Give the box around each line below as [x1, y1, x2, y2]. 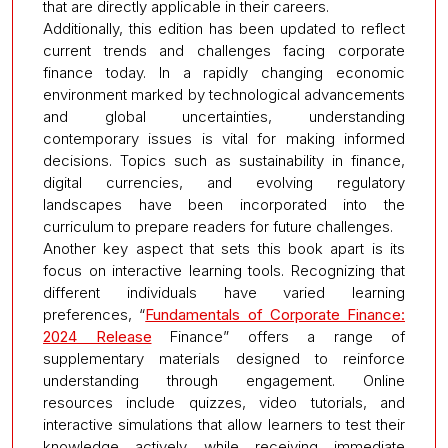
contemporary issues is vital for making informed [43, 129, 405, 149]
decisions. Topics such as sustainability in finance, [43, 151, 405, 171]
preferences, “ [43, 305, 146, 325]
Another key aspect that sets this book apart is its [43, 239, 405, 259]
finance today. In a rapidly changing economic [43, 63, 405, 83]
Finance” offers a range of [151, 327, 405, 347]
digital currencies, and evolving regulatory [43, 173, 405, 193]
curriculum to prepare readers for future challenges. [43, 217, 393, 237]
